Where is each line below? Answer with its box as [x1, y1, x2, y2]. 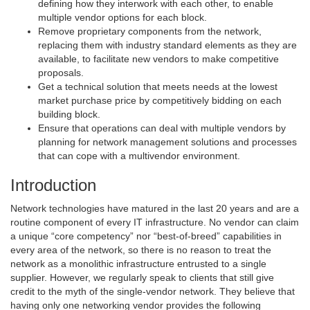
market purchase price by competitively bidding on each [38, 95, 282, 107]
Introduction [10, 176, 96, 195]
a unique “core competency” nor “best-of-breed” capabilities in [10, 230, 282, 242]
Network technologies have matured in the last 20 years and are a [10, 203, 299, 215]
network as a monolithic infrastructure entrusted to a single [10, 258, 266, 270]
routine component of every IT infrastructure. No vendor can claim [10, 217, 299, 228]
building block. [38, 109, 100, 120]
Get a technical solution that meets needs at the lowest [38, 81, 277, 93]
